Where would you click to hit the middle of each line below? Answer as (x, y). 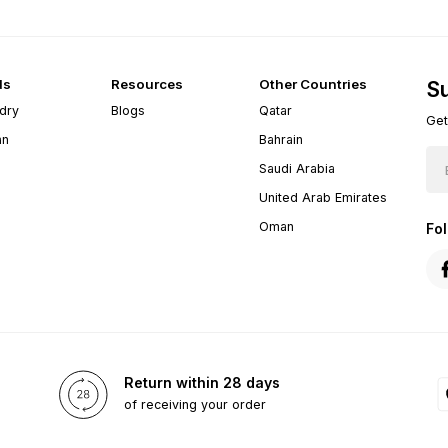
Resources (146, 83)
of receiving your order (194, 405)
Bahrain (281, 139)
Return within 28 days (201, 383)
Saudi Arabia (297, 168)
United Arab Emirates (323, 197)
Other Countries (313, 83)
